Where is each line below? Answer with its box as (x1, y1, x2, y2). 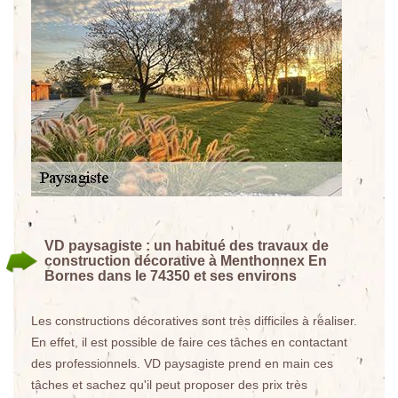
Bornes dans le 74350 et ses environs (44, 268, 297, 283)
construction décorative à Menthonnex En (44, 253, 327, 268)
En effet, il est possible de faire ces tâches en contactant (31, 335, 347, 349)
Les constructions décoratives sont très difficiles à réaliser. (31, 314, 357, 328)
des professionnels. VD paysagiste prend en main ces (31, 356, 333, 370)
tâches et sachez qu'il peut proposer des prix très (31, 378, 307, 392)
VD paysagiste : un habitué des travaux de (44, 238, 329, 253)
